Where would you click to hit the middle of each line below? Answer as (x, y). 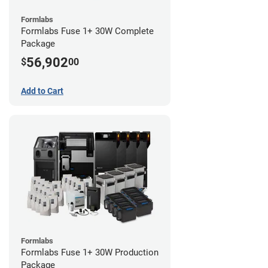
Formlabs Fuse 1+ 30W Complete (87, 31)
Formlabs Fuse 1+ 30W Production (90, 252)
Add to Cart (42, 91)
